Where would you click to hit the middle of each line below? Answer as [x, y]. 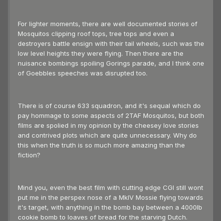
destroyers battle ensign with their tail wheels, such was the [111, 44]
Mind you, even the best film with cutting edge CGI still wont [110, 188]
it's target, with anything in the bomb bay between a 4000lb [110, 207]
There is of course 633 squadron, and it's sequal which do [109, 106]
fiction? [29, 155]
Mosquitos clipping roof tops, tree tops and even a [96, 34]
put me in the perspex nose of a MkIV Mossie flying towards [110, 198]
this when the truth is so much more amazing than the [101, 145]
